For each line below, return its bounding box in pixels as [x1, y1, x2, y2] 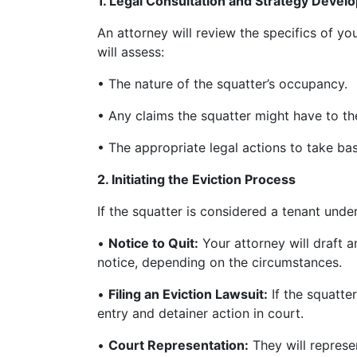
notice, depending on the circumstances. [97, 254, 342, 271]
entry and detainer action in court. [97, 305, 304, 322]
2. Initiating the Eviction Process [97, 171, 296, 188]
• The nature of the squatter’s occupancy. [97, 76, 347, 92]
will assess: [97, 44, 164, 61]
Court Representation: [108, 337, 249, 354]
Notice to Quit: [108, 235, 198, 252]
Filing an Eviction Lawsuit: [108, 286, 268, 303]
